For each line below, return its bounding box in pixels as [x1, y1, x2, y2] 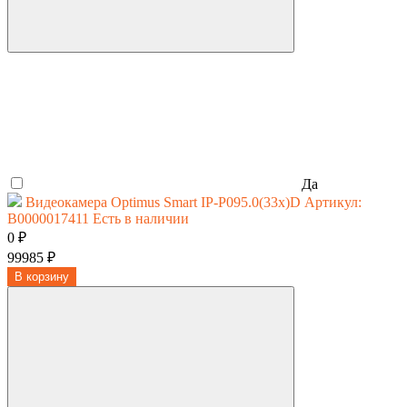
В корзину [15, 269, 69, 283]
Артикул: [304, 194, 362, 210]
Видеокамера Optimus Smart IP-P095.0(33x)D [25, 194, 301, 210]
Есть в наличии [93, 210, 189, 226]
